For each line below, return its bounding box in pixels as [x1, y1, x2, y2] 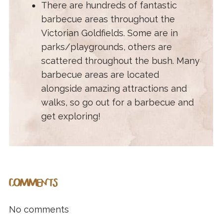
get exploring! [41, 111, 101, 122]
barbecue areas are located [41, 69, 159, 80]
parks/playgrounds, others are [41, 42, 172, 53]
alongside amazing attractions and [41, 83, 187, 94]
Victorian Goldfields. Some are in [41, 28, 178, 39]
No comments [8, 204, 69, 215]
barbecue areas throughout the [41, 14, 175, 25]
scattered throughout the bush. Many [41, 55, 200, 66]
